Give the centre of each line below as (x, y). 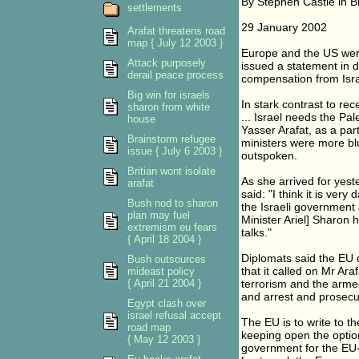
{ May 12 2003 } (163, 339)
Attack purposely (166, 63)
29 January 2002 (284, 27)
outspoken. (269, 155)
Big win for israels (168, 95)
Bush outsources (166, 259)
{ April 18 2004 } (164, 239)
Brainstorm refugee (171, 139)
